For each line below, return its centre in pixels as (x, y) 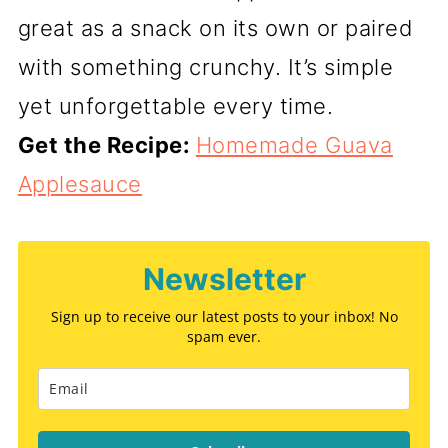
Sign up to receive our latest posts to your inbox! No (224, 316)
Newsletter (224, 278)
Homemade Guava (294, 144)
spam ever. (224, 336)
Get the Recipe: (106, 144)
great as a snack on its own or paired (215, 27)
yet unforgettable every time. (175, 105)
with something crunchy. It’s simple (205, 66)
